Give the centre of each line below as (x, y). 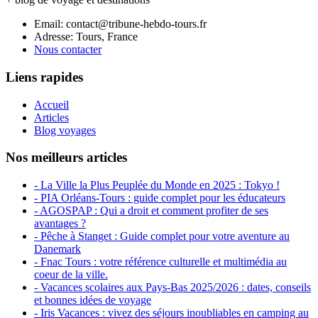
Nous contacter (68, 50)
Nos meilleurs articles (66, 158)
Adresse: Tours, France (86, 37)
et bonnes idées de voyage (93, 300)
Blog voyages (65, 130)
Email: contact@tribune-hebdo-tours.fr (120, 24)
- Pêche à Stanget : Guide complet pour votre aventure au (162, 236)
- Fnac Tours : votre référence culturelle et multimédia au (160, 262)
